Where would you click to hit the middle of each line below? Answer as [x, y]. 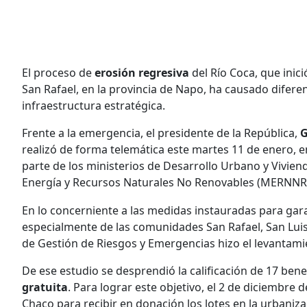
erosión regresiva [140, 73]
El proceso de [57, 73]
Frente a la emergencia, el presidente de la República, [161, 133]
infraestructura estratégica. [94, 106]
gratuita [45, 287]
